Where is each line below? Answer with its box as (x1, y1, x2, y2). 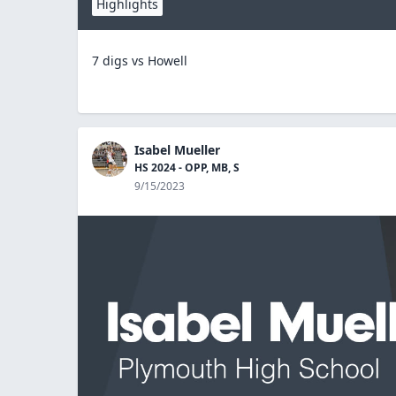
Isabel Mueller (134, 141, 220, 158)
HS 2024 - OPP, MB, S (134, 159, 240, 175)
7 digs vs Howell (92, 51, 187, 69)
